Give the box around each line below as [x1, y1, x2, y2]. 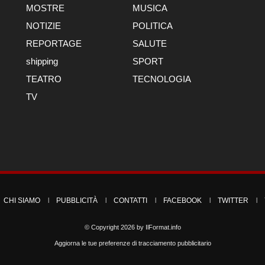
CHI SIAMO [4, 196, 40, 205]
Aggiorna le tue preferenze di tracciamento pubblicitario [54, 240, 211, 247]
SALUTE [132, 38, 167, 49]
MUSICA [132, 3, 167, 13]
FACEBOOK [163, 196, 202, 205]
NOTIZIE [26, 21, 61, 31]
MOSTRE [26, 3, 64, 13]
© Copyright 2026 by [84, 224, 146, 231]
